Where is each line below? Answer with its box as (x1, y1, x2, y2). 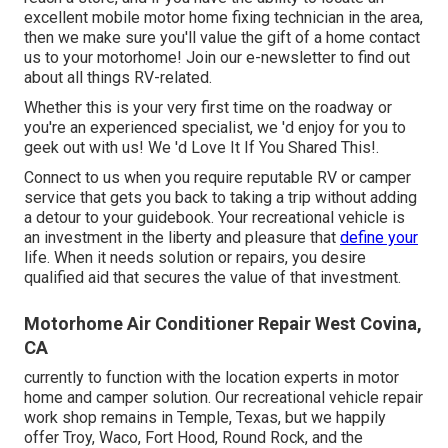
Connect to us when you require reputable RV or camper (24, 167, 411, 187)
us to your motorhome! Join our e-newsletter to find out (24, 47, 410, 67)
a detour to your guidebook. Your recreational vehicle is (24, 207, 405, 227)
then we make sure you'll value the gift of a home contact (24, 27, 420, 47)
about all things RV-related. (24, 67, 212, 87)
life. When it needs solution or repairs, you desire (24, 247, 366, 267)
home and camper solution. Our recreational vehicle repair (24, 387, 423, 407)
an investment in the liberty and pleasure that (24, 227, 340, 247)
